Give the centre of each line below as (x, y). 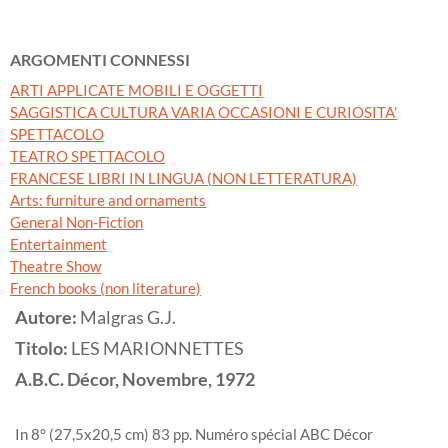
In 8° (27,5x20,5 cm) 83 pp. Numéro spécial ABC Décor (194, 434)
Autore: (47, 318)
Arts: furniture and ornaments (108, 200)
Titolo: (43, 349)
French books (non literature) (105, 288)
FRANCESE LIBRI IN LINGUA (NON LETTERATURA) (183, 178)
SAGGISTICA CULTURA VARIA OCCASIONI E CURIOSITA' (203, 112)
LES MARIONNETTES (157, 349)
